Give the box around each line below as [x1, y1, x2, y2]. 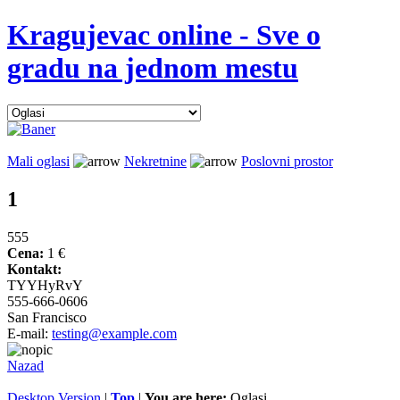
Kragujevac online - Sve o [7, 19, 321, 52]
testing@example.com [52, 325, 177, 341]
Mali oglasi [7, 153, 70, 169]
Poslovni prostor [241, 153, 333, 169]
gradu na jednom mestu [7, 52, 298, 85]
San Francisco [7, 309, 87, 325]
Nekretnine [124, 153, 187, 169]
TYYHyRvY [7, 277, 83, 293]
